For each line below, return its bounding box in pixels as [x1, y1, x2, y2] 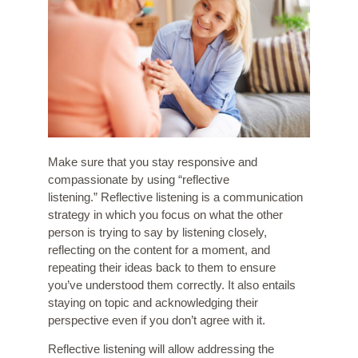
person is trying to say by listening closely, [48, 225, 267, 240]
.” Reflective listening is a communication [90, 190, 303, 205]
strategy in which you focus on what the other [48, 208, 283, 222]
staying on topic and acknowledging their [48, 296, 258, 310]
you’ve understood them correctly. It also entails [48, 278, 296, 292]
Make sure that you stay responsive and [48, 155, 257, 169]
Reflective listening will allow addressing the [48, 342, 274, 356]
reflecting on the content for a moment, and [48, 243, 270, 257]
